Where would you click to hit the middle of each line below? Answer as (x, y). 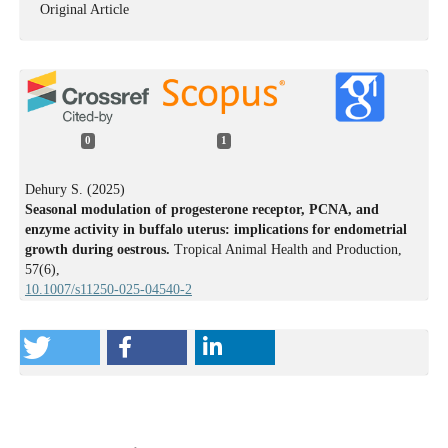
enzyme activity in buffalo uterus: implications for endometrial (215, 229)
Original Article (84, 10)
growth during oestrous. (99, 249)
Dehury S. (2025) (74, 189)
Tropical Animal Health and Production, (287, 249)
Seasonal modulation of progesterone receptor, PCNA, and (201, 209)
